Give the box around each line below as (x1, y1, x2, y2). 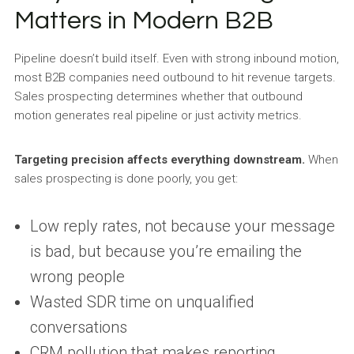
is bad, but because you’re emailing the (29, 242, 302, 261)
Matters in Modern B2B (13, 8, 273, 34)
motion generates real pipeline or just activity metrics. (13, 108, 302, 122)
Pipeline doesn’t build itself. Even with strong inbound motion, (13, 51, 339, 66)
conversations (29, 318, 127, 337)
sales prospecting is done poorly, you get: (13, 171, 238, 186)
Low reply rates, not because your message (29, 217, 335, 235)
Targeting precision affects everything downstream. (13, 153, 305, 167)
